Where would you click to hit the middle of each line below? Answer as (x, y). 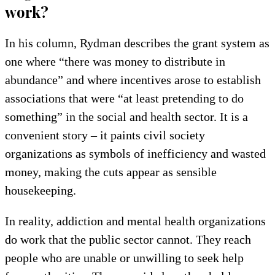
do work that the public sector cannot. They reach (128, 239)
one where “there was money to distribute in (115, 61)
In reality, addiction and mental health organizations (135, 221)
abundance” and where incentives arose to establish (133, 79)
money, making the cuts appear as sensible (111, 172)
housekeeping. (41, 190)
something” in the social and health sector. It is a (126, 116)
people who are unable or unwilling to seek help (124, 258)
